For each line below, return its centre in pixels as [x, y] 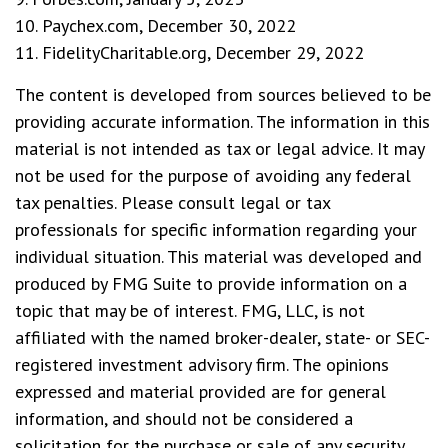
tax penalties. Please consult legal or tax [172, 202]
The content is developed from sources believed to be [223, 94]
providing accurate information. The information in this [222, 121]
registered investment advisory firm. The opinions [202, 364]
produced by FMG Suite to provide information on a [211, 283]
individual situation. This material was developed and [218, 256]
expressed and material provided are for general [200, 391]
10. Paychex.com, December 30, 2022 [155, 25]
